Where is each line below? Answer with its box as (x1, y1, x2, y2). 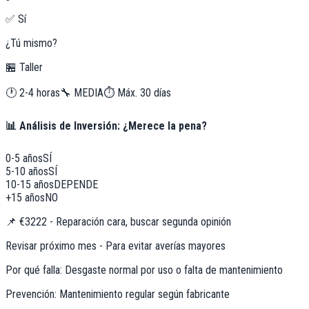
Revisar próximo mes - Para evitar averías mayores (6, 239, 226, 252)
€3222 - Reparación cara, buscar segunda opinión (19, 215, 231, 228)
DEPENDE (54, 177, 98, 191)
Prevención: (6, 287, 57, 301)
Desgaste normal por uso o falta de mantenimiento (65, 263, 283, 277)
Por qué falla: (6, 263, 62, 277)
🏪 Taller (6, 61, 43, 74)
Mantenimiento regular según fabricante (59, 287, 230, 301)
